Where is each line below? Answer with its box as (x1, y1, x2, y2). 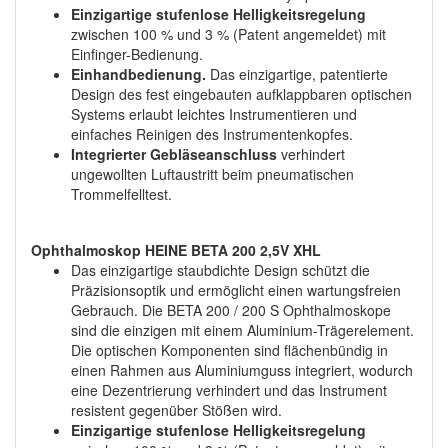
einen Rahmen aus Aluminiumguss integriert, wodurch (71, 359, 413, 380)
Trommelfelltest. (71, 183, 172, 204)
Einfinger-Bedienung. (71, 43, 203, 64)
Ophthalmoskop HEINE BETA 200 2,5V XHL (31, 239, 321, 260)
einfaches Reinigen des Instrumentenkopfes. (71, 123, 353, 144)
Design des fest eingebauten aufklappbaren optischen (71, 83, 412, 104)
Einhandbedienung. (71, 63, 206, 84)
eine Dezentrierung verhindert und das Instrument (71, 379, 387, 400)
